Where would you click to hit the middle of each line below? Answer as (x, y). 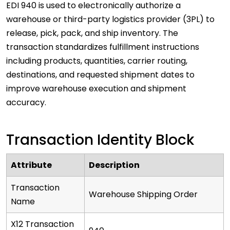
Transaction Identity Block (102, 140)
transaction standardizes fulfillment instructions (103, 47)
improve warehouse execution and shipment (96, 89)
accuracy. (27, 103)
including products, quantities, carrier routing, (97, 61)
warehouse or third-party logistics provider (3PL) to (110, 20)
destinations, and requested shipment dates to (100, 75)
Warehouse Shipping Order (143, 195)
